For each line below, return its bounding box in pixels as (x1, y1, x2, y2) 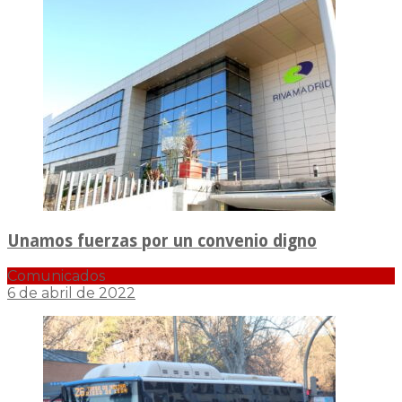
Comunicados (7, 267, 105, 284)
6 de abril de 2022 (7, 284, 135, 301)
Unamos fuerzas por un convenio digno (7, 231, 317, 250)
